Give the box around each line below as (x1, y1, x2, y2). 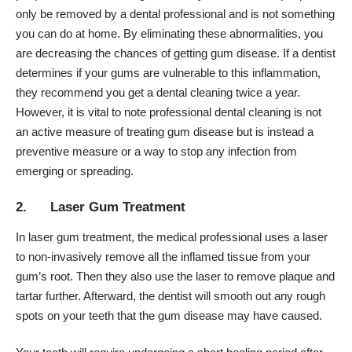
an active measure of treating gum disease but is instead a (16, 124, 313, 138)
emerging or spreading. (16, 163, 134, 178)
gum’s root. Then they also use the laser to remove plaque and (16, 269, 335, 283)
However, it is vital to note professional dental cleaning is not (16, 104, 321, 119)
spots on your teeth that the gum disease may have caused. (16, 308, 322, 322)
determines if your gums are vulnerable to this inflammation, (16, 65, 321, 79)
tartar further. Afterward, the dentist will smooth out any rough (16, 288, 325, 302)
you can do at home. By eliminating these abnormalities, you (16, 26, 323, 40)
